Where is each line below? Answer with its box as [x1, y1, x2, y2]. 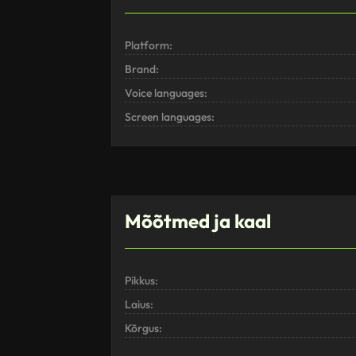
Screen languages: [125, 110, 215, 125]
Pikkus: [125, 273, 158, 288]
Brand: [125, 62, 159, 77]
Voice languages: [125, 86, 207, 101]
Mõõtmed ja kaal [125, 209, 271, 234]
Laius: [125, 297, 153, 312]
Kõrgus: [125, 321, 162, 336]
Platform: [125, 38, 172, 53]
